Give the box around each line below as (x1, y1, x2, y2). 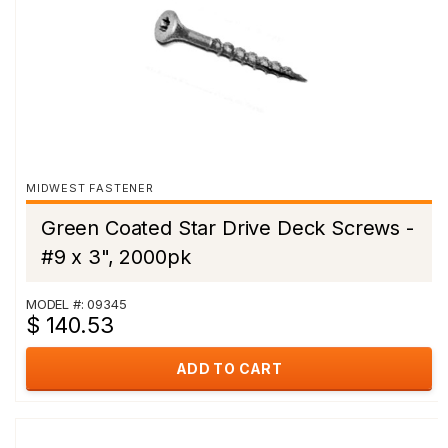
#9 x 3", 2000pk (41, 245, 191, 269)
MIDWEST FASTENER (26, 181, 154, 195)
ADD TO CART (175, 360, 283, 377)
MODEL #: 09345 (26, 296, 127, 312)
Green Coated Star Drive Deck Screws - (41, 216, 414, 240)
